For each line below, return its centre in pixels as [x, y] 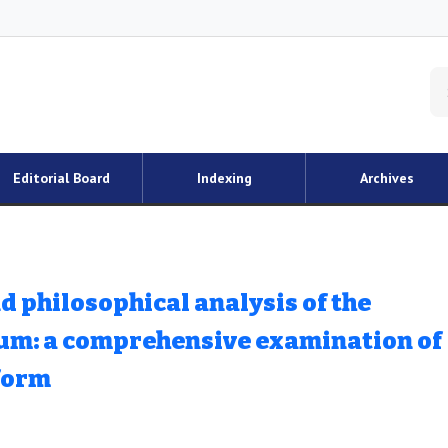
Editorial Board [61, 178]
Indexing [224, 178]
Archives [387, 178]
